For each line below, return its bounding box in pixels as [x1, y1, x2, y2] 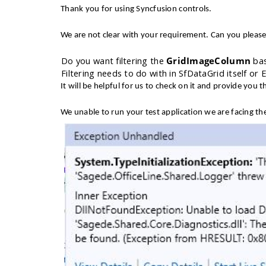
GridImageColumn [166, 55, 251, 66]
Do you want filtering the [61, 55, 167, 66]
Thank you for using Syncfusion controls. [61, 5, 212, 14]
